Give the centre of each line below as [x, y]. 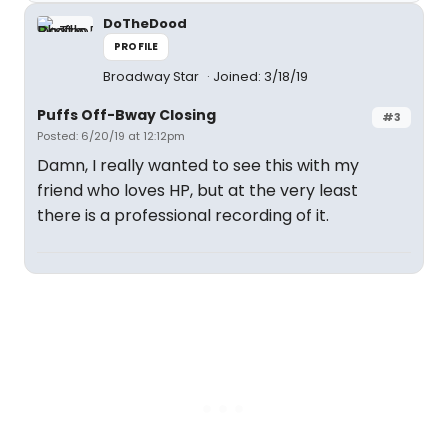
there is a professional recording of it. [183, 215]
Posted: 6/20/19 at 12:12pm [111, 136]
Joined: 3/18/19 [260, 76]
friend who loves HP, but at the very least [197, 190]
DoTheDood [145, 23]
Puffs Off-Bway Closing [126, 115]
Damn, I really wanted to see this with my [198, 165]
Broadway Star [152, 76]
